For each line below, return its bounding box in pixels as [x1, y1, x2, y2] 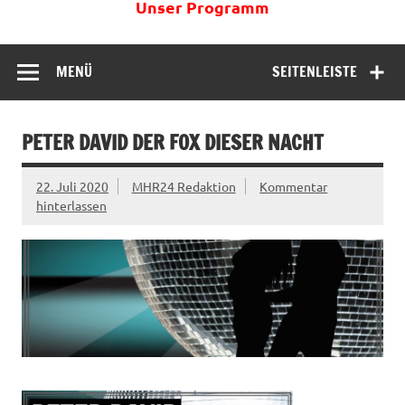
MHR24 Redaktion [131, 177, 236, 194]
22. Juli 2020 [36, 177, 108, 194]
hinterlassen [36, 196, 107, 213]
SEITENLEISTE [272, 61, 358, 81]
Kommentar [259, 177, 328, 194]
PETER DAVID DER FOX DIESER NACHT [22, 127, 324, 156]
